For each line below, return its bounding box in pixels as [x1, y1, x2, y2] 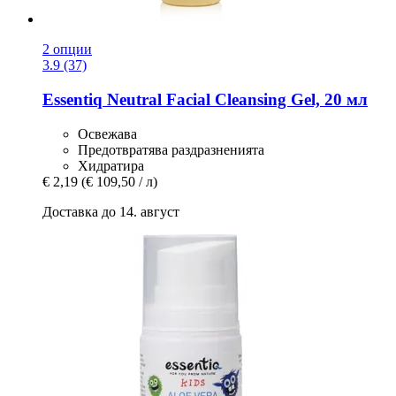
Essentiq [42, 89, 103, 109]
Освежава [78, 126, 137, 141]
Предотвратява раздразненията [78, 141, 264, 157]
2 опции [42, 42, 92, 57]
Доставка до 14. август [42, 203, 179, 219]
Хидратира [78, 157, 144, 173]
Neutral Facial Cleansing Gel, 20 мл [103, 89, 368, 109]
